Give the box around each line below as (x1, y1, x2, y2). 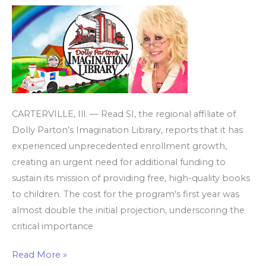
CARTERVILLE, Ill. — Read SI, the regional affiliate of (12, 108, 236, 119)
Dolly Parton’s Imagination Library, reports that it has (12, 124, 243, 135)
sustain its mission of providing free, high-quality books (12, 172, 250, 183)
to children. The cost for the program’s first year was (12, 188, 239, 199)
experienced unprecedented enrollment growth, (12, 140, 227, 151)
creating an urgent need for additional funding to (12, 156, 226, 167)
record (11, 29, 40, 40)
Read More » (12, 249, 67, 261)
